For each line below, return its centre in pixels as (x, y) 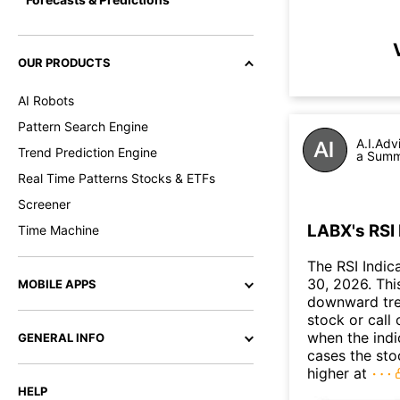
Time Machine (58, 230)
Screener (44, 204)
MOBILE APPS (57, 284)
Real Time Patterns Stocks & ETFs (117, 178)
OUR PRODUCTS (64, 62)
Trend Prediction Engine (87, 152)
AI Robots (46, 100)
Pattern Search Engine (83, 126)
